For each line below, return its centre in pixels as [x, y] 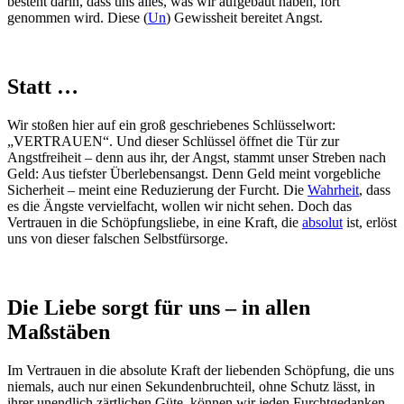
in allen [276, 307]
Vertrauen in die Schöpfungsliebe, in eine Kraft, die [155, 222]
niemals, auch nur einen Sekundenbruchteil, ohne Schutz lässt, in [191, 386]
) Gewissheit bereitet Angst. [244, 18]
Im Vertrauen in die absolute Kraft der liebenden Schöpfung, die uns [201, 370]
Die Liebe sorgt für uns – [124, 307]
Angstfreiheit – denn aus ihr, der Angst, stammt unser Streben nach [197, 157]
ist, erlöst [370, 222]
